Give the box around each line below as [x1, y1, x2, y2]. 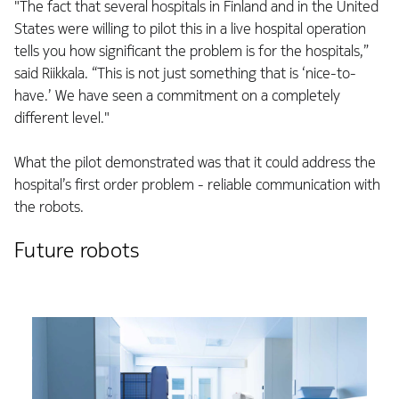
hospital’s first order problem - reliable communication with [14, 175, 380, 194]
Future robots [14, 236, 140, 264]
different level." [14, 108, 110, 127]
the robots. [14, 197, 84, 216]
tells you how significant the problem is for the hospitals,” [14, 41, 369, 61]
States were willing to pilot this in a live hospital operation [14, 19, 366, 38]
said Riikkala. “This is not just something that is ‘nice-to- [14, 63, 356, 83]
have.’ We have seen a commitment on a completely [14, 85, 340, 105]
